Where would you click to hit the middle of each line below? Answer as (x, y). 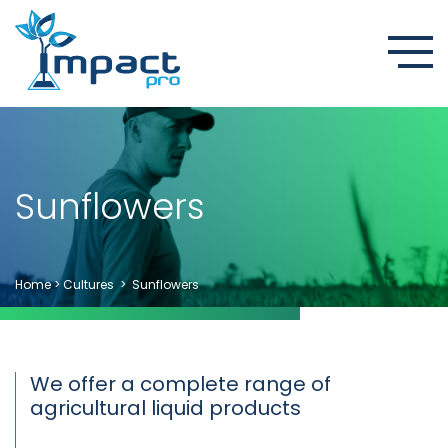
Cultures (88, 284)
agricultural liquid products (165, 408)
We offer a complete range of (180, 384)
